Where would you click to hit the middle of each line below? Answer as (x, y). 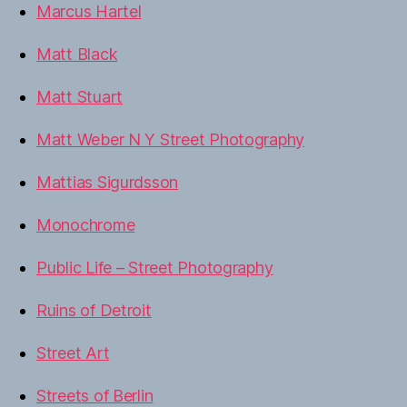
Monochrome (86, 224)
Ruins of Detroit (94, 310)
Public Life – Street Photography (155, 267)
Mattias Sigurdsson (108, 182)
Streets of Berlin (95, 395)
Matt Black (77, 54)
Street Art (73, 352)
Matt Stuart (80, 96)
